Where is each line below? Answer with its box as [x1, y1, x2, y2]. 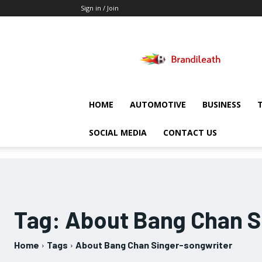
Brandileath [180, 33, 223, 44]
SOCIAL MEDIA [89, 127, 147, 138]
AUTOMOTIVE [130, 99, 186, 110]
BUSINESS [202, 99, 241, 110]
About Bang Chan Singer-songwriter [75, 239, 232, 250]
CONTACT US [163, 127, 217, 138]
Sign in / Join [81, 4, 119, 12]
